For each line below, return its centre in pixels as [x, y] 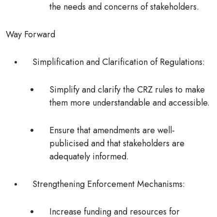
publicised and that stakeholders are [117, 143]
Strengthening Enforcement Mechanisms [108, 184]
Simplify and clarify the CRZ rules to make [127, 90]
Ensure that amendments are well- [112, 130]
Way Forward [31, 34]
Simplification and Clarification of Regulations [117, 62]
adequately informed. [89, 156]
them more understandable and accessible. [130, 103]
